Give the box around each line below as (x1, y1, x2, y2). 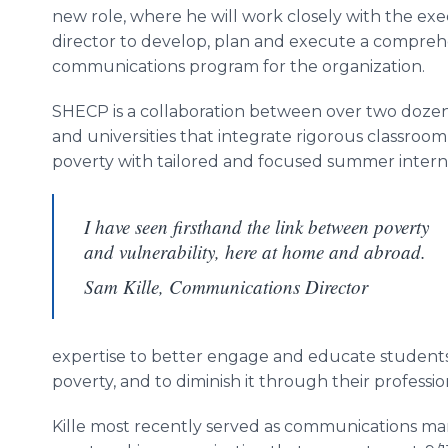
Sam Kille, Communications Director (84, 274, 368, 299)
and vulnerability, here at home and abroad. (84, 239, 426, 264)
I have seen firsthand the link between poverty (84, 214, 429, 239)
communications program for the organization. (52, 57, 425, 76)
